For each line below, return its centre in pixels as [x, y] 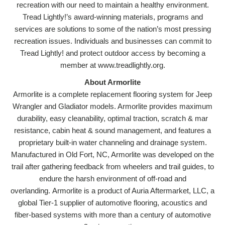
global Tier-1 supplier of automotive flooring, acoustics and [113, 202]
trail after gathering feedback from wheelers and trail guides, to [113, 166]
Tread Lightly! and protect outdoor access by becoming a [113, 53]
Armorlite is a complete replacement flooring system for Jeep [113, 94]
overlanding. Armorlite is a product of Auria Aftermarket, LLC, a [113, 190]
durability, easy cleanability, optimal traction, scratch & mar [113, 118]
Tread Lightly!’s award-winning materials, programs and [113, 17]
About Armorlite [113, 82]
